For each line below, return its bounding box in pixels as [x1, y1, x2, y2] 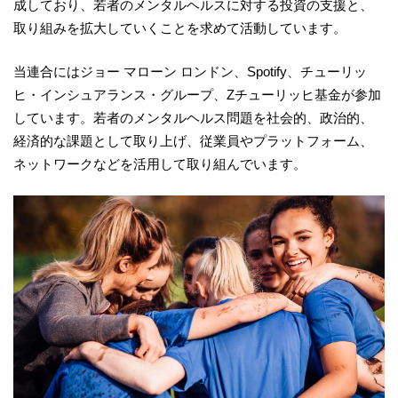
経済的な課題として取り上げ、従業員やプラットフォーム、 [13, 132, 373, 148]
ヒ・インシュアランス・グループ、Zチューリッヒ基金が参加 [13, 86, 381, 102]
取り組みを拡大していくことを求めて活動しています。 [13, 20, 346, 36]
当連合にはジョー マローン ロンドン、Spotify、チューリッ [13, 63, 367, 79]
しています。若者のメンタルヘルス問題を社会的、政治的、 [13, 109, 373, 125]
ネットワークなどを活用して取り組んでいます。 [13, 155, 306, 171]
